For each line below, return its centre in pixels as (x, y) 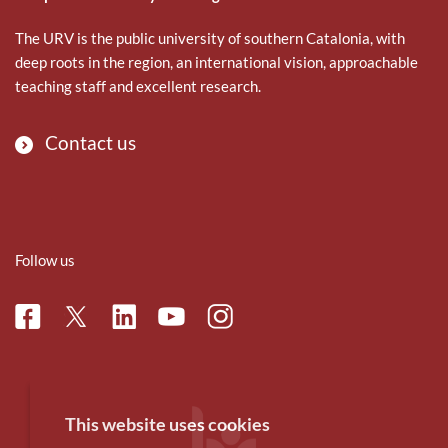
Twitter (94, 319)
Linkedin (148, 318)
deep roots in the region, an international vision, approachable (216, 61)
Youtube (193, 321)
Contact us (90, 142)
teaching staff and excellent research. (138, 85)
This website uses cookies (167, 424)
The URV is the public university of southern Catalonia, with (210, 37)
